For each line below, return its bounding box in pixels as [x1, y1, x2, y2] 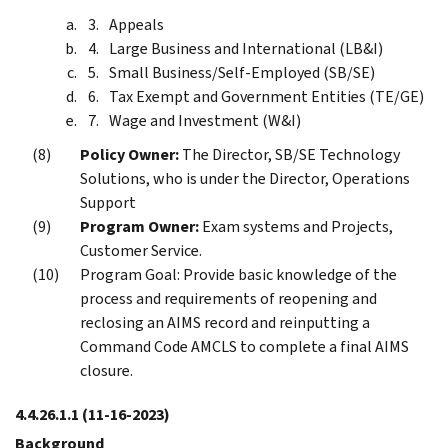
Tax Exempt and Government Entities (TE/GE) [109, 85, 424, 107]
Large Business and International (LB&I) [109, 37, 383, 59]
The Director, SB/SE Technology [179, 143, 400, 165]
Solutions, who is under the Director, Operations [80, 167, 410, 189]
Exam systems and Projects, [199, 215, 393, 237]
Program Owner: [80, 215, 199, 237]
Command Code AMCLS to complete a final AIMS [80, 335, 409, 357]
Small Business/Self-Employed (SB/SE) [109, 61, 375, 83]
